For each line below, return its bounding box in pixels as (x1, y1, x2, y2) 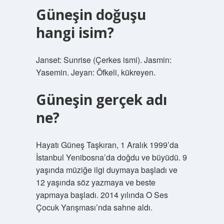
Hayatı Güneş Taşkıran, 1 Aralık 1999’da (35, 139, 178, 150)
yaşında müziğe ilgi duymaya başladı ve (35, 164, 177, 175)
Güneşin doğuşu (35, 5, 146, 24)
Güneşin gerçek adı (35, 90, 167, 109)
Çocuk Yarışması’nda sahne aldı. (35, 201, 152, 213)
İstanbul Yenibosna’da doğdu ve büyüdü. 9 (35, 151, 187, 163)
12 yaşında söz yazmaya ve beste (35, 176, 155, 188)
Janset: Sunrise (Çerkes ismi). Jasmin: (35, 54, 171, 65)
